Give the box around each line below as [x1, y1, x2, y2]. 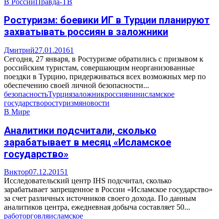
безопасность [4, 89, 48, 98]
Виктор [4, 168, 29, 176]
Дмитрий [4, 45, 35, 54]
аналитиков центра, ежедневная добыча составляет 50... [4, 203, 190, 212]
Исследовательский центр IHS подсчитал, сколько [4, 176, 172, 185]
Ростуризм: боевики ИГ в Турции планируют [4, 14, 210, 26]
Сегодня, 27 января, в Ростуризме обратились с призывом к [4, 54, 203, 63]
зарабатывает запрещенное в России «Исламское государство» [4, 185, 213, 194]
